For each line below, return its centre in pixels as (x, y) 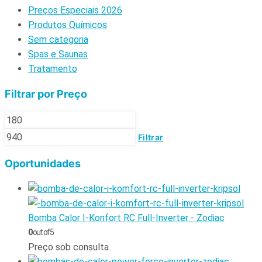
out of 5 (43, 232)
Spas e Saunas (58, 54)
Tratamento (53, 69)
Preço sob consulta (68, 247)
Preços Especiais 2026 (75, 11)
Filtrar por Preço (46, 94)
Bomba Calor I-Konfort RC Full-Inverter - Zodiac (126, 218)
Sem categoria (58, 40)
